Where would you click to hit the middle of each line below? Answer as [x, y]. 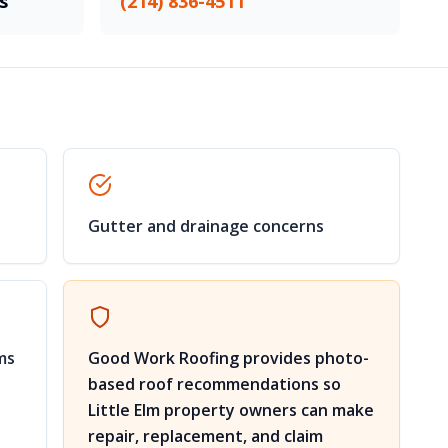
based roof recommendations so [214, 384]
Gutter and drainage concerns [206, 226]
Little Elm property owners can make [231, 410]
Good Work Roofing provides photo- [228, 358]
